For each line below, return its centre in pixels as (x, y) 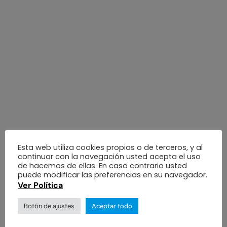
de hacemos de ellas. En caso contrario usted (102, 165)
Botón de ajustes (49, 206)
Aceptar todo (112, 206)
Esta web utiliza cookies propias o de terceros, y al (110, 147)
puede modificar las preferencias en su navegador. (112, 175)
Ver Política (40, 185)
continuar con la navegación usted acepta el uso (109, 156)
